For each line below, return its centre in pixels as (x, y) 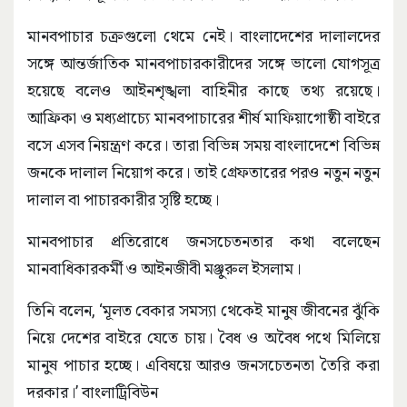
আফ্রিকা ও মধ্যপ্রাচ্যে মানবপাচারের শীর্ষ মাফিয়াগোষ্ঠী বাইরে (203, 118)
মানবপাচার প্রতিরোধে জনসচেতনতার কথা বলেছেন (203, 242)
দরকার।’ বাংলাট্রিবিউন (93, 392)
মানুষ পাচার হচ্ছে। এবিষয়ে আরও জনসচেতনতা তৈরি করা (203, 365)
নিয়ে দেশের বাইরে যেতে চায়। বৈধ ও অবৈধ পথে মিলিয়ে (203, 338)
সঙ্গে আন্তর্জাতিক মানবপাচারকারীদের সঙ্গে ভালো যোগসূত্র (203, 64)
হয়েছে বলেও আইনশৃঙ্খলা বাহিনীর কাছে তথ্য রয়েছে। (203, 91)
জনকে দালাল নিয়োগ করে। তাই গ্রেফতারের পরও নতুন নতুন (203, 173)
